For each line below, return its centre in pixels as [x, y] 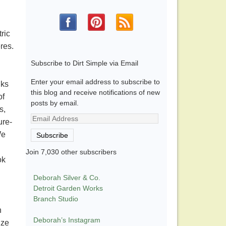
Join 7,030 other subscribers [71, 152]
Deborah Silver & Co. [67, 178]
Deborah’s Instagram [67, 220]
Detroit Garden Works [68, 188]
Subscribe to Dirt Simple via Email [84, 63]
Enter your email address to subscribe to [95, 82]
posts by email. [55, 103]
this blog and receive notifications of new [95, 93]
